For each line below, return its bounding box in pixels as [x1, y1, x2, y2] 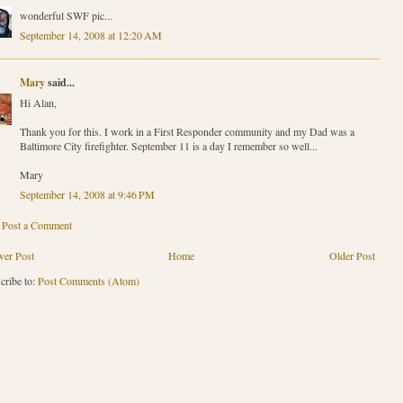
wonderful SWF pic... [19, 8, 112, 23]
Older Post [328, 248, 375, 264]
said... [44, 75, 75, 91]
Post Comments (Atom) [37, 273, 139, 289]
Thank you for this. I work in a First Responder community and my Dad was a [19, 124, 354, 139]
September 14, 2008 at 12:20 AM [19, 28, 162, 43]
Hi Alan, [19, 95, 57, 111]
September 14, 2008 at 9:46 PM [19, 187, 155, 202]
